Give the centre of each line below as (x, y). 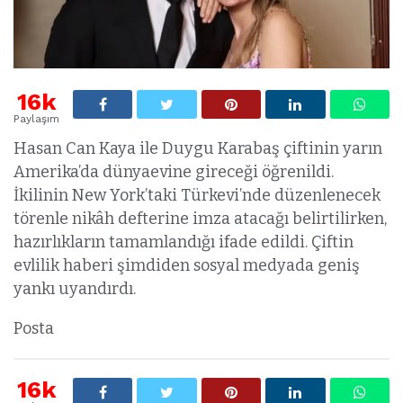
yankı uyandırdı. (75, 289)
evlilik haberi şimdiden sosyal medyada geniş (187, 266)
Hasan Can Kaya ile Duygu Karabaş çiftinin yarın (198, 149)
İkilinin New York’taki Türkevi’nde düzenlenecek (197, 196)
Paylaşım (36, 119)
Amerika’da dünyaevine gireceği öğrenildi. (174, 172)
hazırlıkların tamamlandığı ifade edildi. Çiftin (184, 242)
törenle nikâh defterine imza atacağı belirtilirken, (200, 219)
